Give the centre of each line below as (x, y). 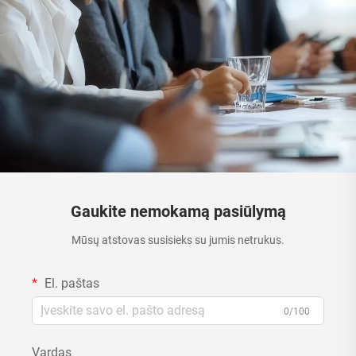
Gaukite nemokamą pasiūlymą (178, 211)
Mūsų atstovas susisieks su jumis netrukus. (178, 240)
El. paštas (70, 283)
